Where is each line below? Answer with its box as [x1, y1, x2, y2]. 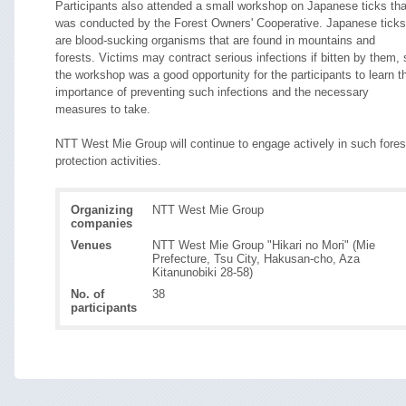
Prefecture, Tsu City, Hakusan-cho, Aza [152, 252, 360, 266]
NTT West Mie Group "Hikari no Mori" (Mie [152, 238, 375, 253]
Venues [71, 238, 111, 253]
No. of [71, 287, 104, 302]
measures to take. [55, 102, 150, 116]
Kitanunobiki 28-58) [152, 266, 253, 280]
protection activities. [55, 154, 161, 168]
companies [71, 217, 132, 230]
